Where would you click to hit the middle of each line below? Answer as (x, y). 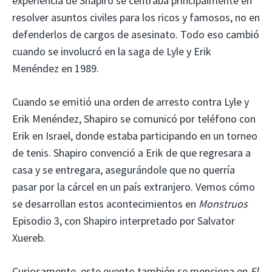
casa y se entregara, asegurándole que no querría (124, 169)
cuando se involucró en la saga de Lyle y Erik (112, 51)
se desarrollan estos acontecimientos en (105, 203)
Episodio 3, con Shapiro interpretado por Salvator (124, 220)
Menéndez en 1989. (56, 68)
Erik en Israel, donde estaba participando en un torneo (135, 135)
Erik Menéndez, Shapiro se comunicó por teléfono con (134, 118)
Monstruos (223, 203)
